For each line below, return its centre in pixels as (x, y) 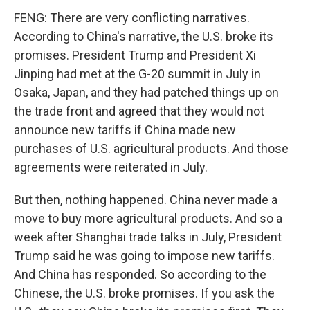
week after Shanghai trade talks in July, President (148, 237)
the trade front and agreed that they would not (139, 111)
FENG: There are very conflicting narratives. (132, 18)
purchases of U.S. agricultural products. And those (151, 148)
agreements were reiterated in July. (111, 167)
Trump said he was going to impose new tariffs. (144, 256)
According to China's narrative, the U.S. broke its (144, 36)
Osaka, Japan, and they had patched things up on (146, 92)
